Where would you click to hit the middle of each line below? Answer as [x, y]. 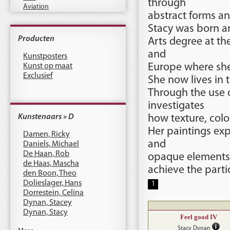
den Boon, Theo [50, 174]
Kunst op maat [48, 66]
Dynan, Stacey [47, 203]
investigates [176, 106]
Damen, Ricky [46, 135]
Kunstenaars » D [46, 117]
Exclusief [38, 76]
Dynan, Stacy [45, 213]
